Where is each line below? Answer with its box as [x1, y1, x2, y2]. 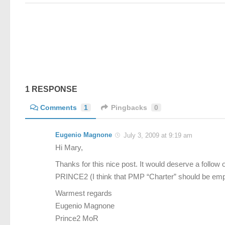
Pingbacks [111, 103, 148, 111]
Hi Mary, [55, 143, 83, 152]
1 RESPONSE [25, 84, 77, 93]
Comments [40, 103, 77, 111]
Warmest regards [55, 189, 112, 197]
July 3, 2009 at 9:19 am [122, 131, 192, 139]
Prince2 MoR [55, 214, 98, 222]
